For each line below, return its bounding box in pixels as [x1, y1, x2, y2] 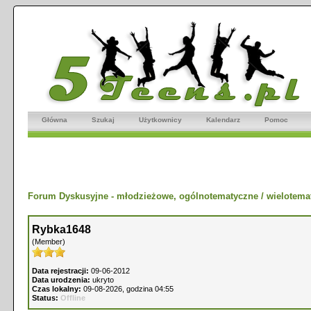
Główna [42, 116, 67, 124]
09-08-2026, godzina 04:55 [81, 285, 174, 293]
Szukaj [92, 116, 115, 124]
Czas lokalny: [32, 285, 81, 293]
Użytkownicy [139, 116, 182, 124]
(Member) [32, 237, 65, 246]
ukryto [90, 276, 114, 284]
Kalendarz [206, 116, 240, 124]
